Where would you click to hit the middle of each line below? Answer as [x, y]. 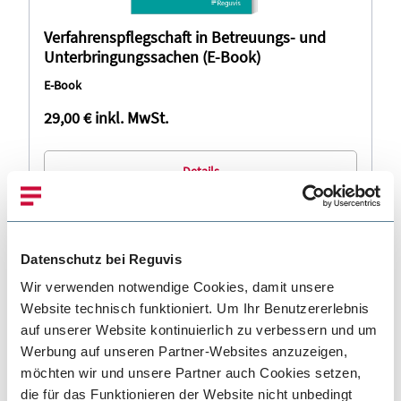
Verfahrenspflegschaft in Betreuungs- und [185, 37]
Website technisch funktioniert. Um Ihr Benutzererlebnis [195, 308]
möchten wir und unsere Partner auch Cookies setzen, [191, 373]
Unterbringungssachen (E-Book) [152, 57]
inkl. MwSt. [132, 118]
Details [200, 171]
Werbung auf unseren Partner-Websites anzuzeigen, [184, 351]
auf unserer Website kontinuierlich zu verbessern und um [199, 330]
